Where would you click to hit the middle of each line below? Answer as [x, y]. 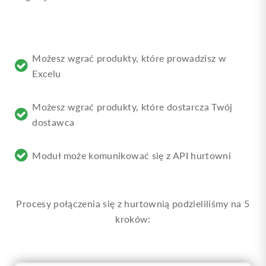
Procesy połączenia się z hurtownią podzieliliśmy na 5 [133, 203]
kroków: [133, 219]
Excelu [47, 73]
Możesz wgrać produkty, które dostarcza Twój [132, 107]
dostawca [53, 122]
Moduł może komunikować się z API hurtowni [132, 155]
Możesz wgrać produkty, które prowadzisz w [129, 58]
